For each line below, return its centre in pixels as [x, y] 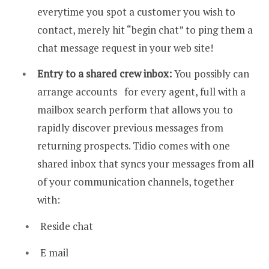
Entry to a [60, 74]
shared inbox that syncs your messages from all [146, 164]
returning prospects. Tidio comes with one [134, 146]
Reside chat [67, 226]
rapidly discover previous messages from [130, 128]
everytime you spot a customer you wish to [136, 11]
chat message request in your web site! [125, 47]
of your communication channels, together [136, 182]
